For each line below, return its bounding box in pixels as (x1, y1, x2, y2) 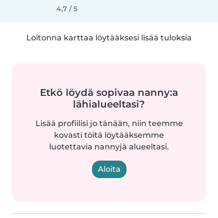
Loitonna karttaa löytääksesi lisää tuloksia (26, 33, 192, 42)
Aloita (97, 164, 121, 174)
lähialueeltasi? (73, 98, 145, 110)
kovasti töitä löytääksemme (54, 130, 164, 140)
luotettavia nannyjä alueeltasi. (49, 142, 169, 151)
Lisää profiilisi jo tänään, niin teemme (35, 119, 183, 128)
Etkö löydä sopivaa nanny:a (40, 87, 178, 98)
